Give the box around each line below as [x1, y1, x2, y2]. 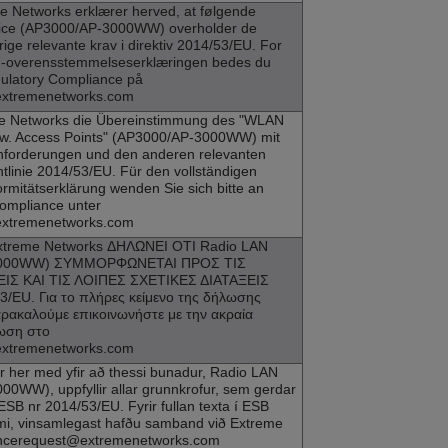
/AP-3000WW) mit [167, 129, 280, 146]
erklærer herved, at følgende [71, 3, 256, 20]
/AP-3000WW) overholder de [75, 20, 257, 37]
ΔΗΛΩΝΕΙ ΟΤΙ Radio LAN [103, 238, 268, 255]
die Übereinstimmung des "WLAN [69, 112, 284, 129]
